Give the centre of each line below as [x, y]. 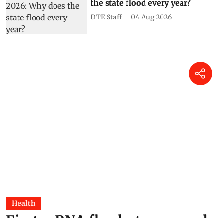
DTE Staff [106, 17]
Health [23, 204]
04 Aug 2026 [152, 17]
